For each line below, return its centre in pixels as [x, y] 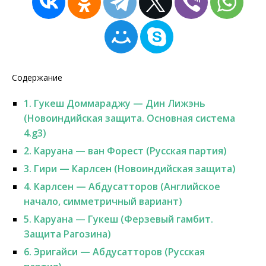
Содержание [37, 77]
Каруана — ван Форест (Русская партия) [129, 151]
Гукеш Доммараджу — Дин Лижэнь [118, 103]
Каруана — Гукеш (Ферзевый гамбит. [122, 219]
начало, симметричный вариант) [103, 201]
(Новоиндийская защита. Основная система [129, 118]
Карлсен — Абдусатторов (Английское [126, 186]
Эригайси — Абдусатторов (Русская [118, 252]
